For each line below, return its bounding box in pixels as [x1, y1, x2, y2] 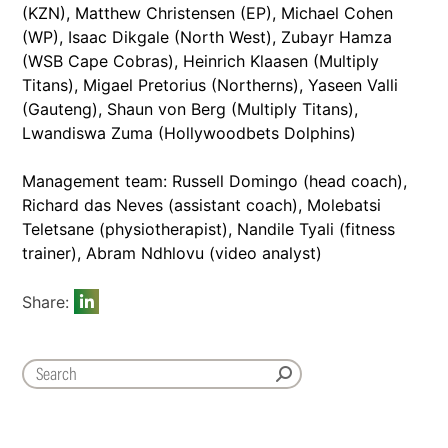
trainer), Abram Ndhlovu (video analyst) [22, 243, 322, 264]
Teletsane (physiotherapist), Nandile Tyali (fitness [22, 219, 395, 240]
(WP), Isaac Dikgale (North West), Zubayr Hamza [22, 27, 392, 48]
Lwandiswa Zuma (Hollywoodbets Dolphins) [22, 123, 356, 144]
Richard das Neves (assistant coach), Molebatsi [22, 195, 381, 216]
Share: [22, 291, 74, 312]
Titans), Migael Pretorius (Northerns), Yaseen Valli [22, 75, 398, 96]
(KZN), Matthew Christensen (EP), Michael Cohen [22, 3, 393, 24]
